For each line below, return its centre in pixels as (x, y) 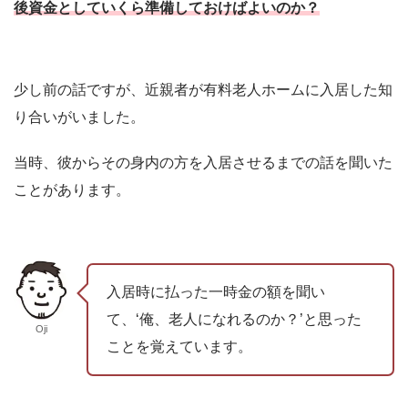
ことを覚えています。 (179, 346)
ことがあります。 (72, 190)
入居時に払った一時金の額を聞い (215, 291)
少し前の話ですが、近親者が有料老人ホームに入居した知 (203, 90)
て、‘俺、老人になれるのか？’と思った (234, 319)
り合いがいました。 (79, 117)
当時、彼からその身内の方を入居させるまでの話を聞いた (203, 163)
